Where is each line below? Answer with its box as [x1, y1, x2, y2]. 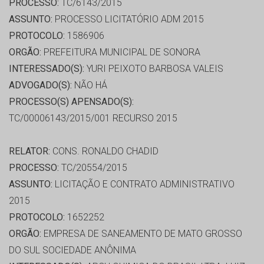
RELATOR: [9, 146, 50, 157]
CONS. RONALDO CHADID [50, 146, 159, 157]
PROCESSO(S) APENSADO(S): [9, 96, 134, 108]
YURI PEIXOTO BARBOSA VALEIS [84, 63, 223, 75]
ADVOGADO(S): [9, 80, 72, 91]
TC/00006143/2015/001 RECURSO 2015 [9, 113, 177, 124]
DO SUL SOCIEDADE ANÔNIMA [9, 245, 136, 256]
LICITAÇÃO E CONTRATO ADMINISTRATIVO [52, 179, 235, 190]
